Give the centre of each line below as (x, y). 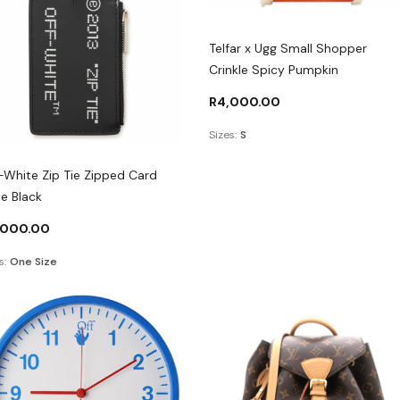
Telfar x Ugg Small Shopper (287, 48)
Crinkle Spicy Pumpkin (273, 69)
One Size (33, 261)
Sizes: (222, 134)
